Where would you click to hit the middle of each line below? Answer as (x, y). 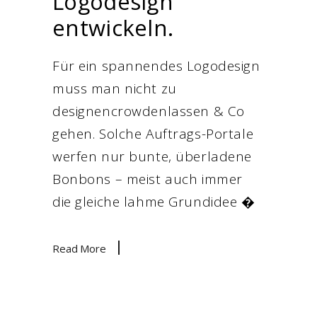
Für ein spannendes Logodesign (156, 66)
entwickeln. (113, 28)
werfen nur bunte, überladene (152, 156)
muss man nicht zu (115, 88)
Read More (79, 248)
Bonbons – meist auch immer (148, 179)
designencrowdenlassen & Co (149, 111)
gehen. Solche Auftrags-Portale (153, 134)
